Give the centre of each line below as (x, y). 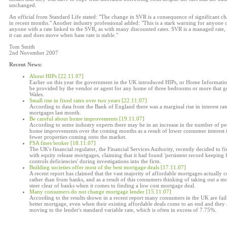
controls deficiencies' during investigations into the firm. (95, 161)
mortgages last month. (55, 112)
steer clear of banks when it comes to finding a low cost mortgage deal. (112, 185)
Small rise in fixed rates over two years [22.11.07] (88, 100)
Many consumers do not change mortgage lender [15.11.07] (100, 192)
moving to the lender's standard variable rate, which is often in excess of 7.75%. (123, 210)
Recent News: (26, 64)
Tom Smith (22, 47)
